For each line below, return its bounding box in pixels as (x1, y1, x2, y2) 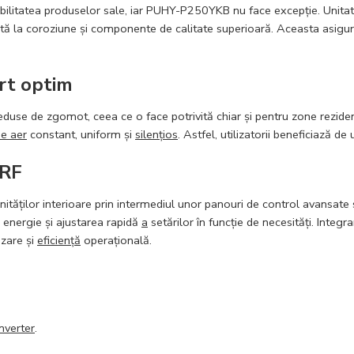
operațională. (81, 232, 152, 248)
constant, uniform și (27, 126, 135, 142)
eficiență (37, 232, 81, 248)
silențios (135, 126, 178, 142)
